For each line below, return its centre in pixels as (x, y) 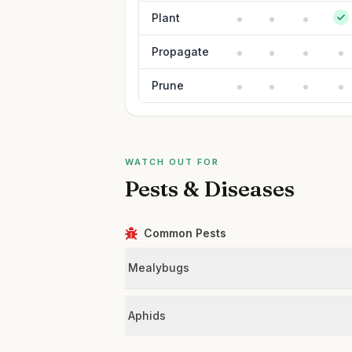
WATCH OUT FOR (172, 162)
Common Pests (185, 233)
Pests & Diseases (210, 189)
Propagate (181, 51)
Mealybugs (159, 268)
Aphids (147, 315)
